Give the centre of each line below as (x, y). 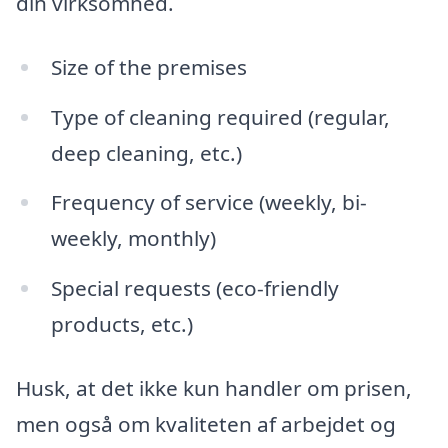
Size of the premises (148, 66)
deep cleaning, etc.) (146, 152)
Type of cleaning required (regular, (220, 116)
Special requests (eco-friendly (194, 288)
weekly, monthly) (133, 238)
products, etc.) (121, 324)
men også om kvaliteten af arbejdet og (206, 424)
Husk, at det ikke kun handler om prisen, (214, 388)
